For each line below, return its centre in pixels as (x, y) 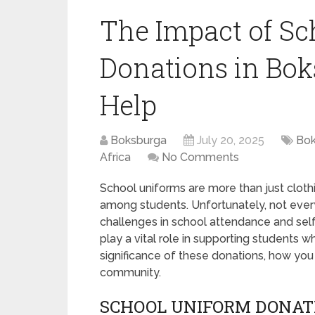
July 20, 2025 (231, 140)
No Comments (200, 157)
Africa (115, 157)
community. (130, 272)
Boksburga (139, 140)
